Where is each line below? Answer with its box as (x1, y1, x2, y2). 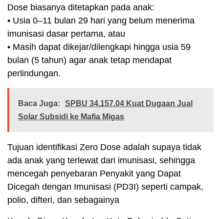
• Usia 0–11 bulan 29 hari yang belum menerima (7, 15, 195, 25)
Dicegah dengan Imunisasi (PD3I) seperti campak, (7, 181, 203, 192)
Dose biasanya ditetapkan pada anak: (7, 2, 154, 12)
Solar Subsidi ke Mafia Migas (18, 112, 124, 121)
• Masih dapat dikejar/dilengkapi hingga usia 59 (7, 42, 191, 52)
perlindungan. (7, 68, 61, 78)
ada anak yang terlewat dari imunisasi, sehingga (7, 155, 195, 165)
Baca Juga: (18, 99, 60, 108)
